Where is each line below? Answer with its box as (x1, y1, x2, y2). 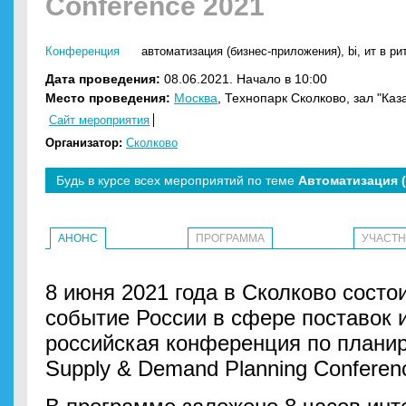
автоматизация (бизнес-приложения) (141, 44, 341, 58)
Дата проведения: (45, 72, 160, 86)
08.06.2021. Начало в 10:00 (160, 72, 327, 86)
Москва (174, 91, 217, 105)
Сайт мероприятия (49, 113, 150, 127)
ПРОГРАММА (195, 232, 265, 245)
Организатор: (45, 136, 122, 150)
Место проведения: (45, 91, 170, 105)
